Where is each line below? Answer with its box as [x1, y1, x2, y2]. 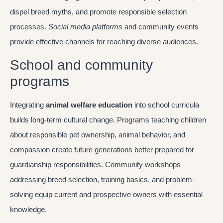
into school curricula [132, 100, 199, 109]
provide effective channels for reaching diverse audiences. [10, 37, 198, 46]
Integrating [10, 100, 46, 109]
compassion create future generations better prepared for [10, 145, 194, 154]
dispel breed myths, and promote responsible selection [10, 7, 187, 16]
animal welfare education [46, 100, 132, 109]
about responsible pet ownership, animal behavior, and [10, 130, 185, 139]
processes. [10, 22, 48, 31]
